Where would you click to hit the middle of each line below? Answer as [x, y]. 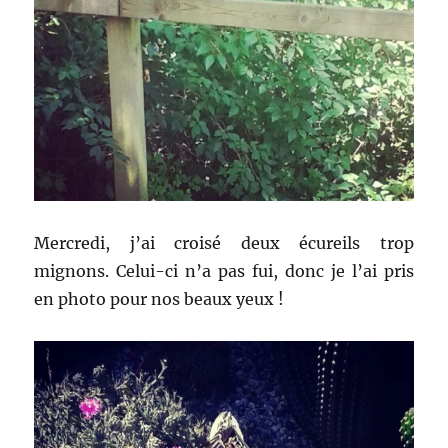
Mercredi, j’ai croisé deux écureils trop [224, 242]
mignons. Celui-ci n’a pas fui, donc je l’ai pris [224, 270]
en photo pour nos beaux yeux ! [159, 298]
